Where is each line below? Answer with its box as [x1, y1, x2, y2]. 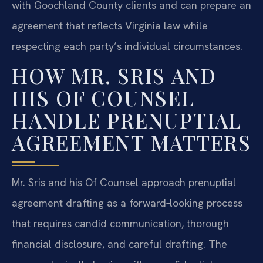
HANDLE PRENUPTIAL [12, 106, 242, 134]
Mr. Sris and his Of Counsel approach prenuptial [12, 176, 236, 190]
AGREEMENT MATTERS [12, 129, 251, 157]
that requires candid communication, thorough [12, 217, 229, 231]
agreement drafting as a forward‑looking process [12, 196, 242, 210]
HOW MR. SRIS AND [12, 62, 217, 90]
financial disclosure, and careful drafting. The [12, 237, 227, 251]
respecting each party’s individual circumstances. [12, 39, 242, 53]
